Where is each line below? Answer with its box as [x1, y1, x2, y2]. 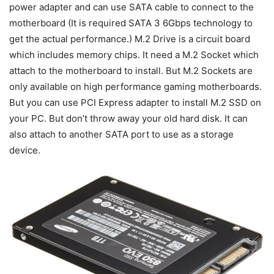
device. [9, 144, 40, 156]
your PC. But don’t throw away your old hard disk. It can [9, 112, 248, 124]
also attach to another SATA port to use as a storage [9, 128, 234, 140]
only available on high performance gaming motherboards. [9, 80, 262, 92]
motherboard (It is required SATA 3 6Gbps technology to [9, 17, 253, 29]
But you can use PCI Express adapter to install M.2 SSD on [9, 96, 261, 108]
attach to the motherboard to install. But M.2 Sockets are [9, 64, 253, 76]
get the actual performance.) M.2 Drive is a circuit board [9, 32, 250, 45]
